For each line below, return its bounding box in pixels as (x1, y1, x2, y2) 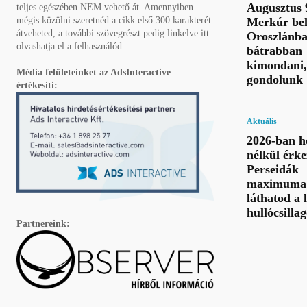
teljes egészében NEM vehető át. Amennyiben (16, 2, 193, 13)
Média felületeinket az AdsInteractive (16, 67, 171, 78)
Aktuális (247, 116, 277, 126)
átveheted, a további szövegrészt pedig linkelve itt (16, 28, 209, 39)
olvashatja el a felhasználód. (16, 41, 125, 52)
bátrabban (247, 43, 302, 58)
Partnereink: (16, 219, 70, 230)
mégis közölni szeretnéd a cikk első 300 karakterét (16, 15, 211, 26)
